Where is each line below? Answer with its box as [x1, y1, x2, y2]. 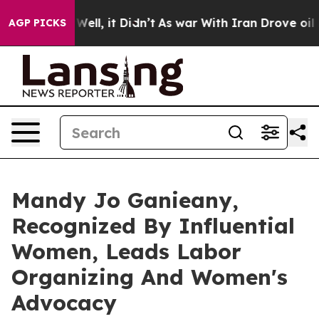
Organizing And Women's [11, 263, 288, 291]
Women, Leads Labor [11, 238, 241, 265]
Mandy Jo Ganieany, [11, 187, 239, 214]
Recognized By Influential [11, 212, 295, 239]
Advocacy [11, 289, 117, 316]
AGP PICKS [9, 16, 66, 29]
